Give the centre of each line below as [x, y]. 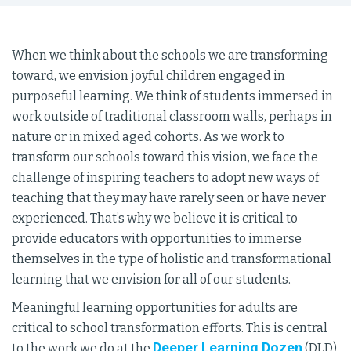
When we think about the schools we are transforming [170, 55]
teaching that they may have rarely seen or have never [169, 198]
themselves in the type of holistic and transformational [172, 259]
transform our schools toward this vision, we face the [165, 157]
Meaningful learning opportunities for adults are [155, 308]
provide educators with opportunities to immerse [157, 239]
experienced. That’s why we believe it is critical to [155, 218]
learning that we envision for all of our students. [151, 279]
